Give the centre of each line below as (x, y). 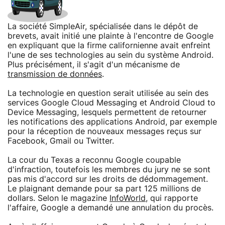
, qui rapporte (172, 198)
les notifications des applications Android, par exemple (112, 122)
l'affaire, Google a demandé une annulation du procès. (110, 208)
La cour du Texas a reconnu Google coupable (94, 160)
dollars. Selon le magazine (59, 198)
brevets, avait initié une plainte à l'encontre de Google (110, 36)
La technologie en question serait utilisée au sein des (108, 93)
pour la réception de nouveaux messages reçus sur (104, 131)
